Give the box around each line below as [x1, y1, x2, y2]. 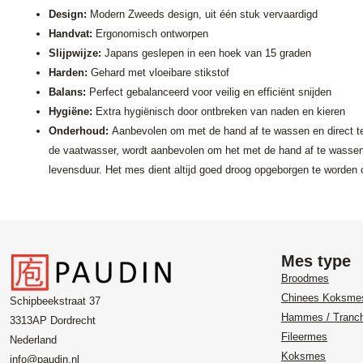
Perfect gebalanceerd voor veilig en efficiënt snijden [86, 86, 331, 99]
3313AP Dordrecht [10, 314, 96, 327]
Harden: [49, 66, 88, 79]
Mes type [281, 252, 351, 271]
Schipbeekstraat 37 [10, 295, 100, 308]
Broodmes [281, 272, 329, 285]
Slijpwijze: [49, 47, 101, 60]
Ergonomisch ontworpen [92, 28, 208, 41]
